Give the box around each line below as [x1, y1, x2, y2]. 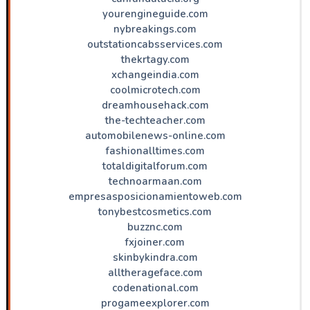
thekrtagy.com [120, 52, 190, 66]
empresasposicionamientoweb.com [68, 189, 242, 203]
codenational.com [111, 280, 199, 295]
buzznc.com [127, 219, 183, 234]
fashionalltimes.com [105, 143, 205, 158]
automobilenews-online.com [84, 128, 226, 143]
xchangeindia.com [111, 67, 199, 82]
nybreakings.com [113, 21, 197, 36]
